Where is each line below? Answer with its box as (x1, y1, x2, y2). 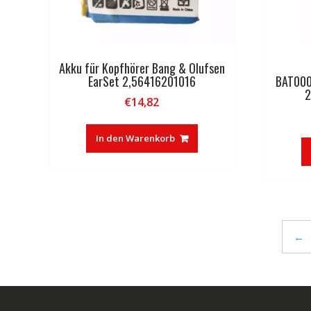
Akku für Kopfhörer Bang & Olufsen (58, 58, 225, 77)
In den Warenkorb (95, 131, 175, 144)
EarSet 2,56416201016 (87, 72, 196, 90)
